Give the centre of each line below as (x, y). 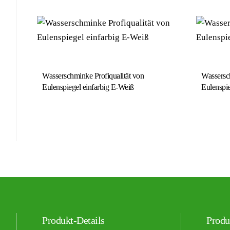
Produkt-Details (73, 220)
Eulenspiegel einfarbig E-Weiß (88, 87)
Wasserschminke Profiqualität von (93, 75)
